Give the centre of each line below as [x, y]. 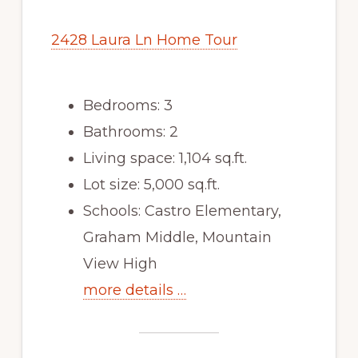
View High [120, 263]
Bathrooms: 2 [130, 131]
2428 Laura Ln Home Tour [144, 40]
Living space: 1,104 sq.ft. [165, 158]
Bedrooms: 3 [127, 105]
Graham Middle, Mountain [177, 237]
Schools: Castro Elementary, [182, 211]
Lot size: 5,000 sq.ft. [151, 184]
